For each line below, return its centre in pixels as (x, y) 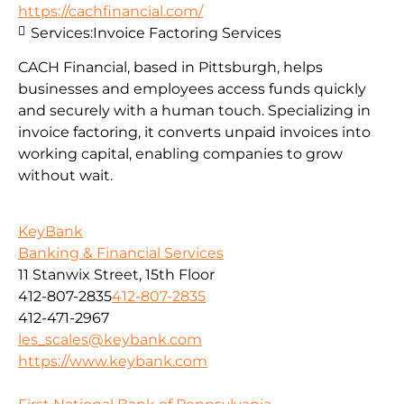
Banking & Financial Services (121, 253)
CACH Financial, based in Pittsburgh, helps (170, 67)
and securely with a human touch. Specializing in (194, 110)
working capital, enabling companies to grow (180, 153)
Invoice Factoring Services (187, 32)
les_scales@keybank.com (110, 340)
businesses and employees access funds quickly (192, 88)
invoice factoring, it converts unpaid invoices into (194, 132)
